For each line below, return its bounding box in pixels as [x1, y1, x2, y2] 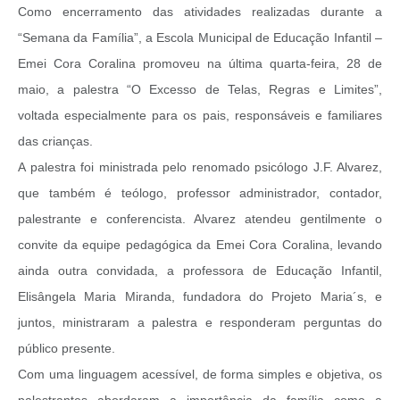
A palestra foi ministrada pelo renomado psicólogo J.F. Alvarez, [18, 159, 382, 174]
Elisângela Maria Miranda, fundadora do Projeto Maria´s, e [18, 288, 382, 304]
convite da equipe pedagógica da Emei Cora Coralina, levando [18, 237, 382, 252]
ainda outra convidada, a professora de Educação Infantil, [18, 262, 382, 278]
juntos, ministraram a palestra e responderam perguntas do [18, 314, 382, 329]
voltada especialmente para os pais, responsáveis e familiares [18, 107, 382, 122]
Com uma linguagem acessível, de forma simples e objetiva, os [18, 366, 382, 381]
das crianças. [18, 133, 93, 148]
